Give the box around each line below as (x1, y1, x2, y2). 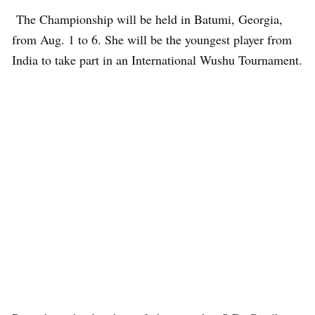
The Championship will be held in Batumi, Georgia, (12, 11, 283, 27)
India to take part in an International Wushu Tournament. (12, 51, 302, 68)
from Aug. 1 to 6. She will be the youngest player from (12, 31, 292, 48)
